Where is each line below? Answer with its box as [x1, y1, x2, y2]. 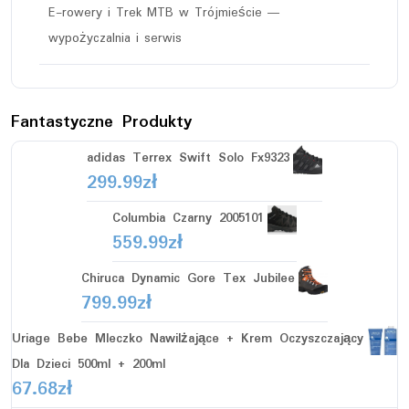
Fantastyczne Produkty [11, 108, 192, 136]
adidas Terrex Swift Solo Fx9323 [87, 147, 289, 168]
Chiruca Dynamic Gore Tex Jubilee [81, 267, 295, 288]
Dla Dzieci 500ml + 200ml [12, 353, 165, 374]
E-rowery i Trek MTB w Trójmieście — [48, 2, 281, 23]
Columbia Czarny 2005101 [112, 207, 264, 228]
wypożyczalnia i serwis [48, 27, 182, 48]
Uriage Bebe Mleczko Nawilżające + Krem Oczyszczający [12, 328, 363, 349]
